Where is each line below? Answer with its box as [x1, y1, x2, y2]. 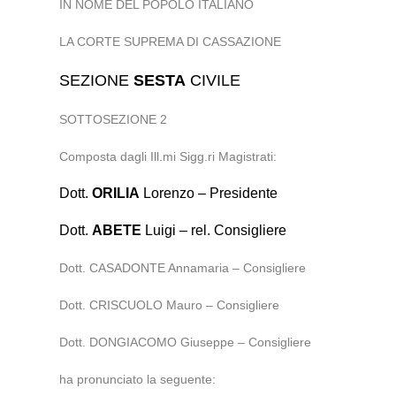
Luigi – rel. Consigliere [141, 223, 287, 238]
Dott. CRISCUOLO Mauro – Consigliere [59, 298, 280, 312]
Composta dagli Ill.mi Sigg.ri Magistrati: [59, 149, 278, 164]
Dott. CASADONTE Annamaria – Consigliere [59, 261, 307, 275]
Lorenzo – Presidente [140, 186, 278, 201]
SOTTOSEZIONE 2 [59, 112, 168, 126]
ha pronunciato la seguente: [59, 372, 217, 386]
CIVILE [186, 72, 241, 89]
